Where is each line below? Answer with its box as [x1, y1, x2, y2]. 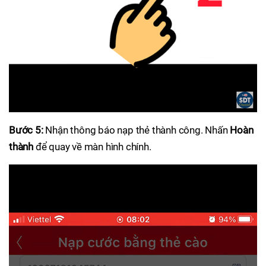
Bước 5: [9, 123, 43, 136]
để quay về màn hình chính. [33, 140, 151, 153]
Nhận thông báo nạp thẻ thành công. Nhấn [43, 123, 230, 136]
